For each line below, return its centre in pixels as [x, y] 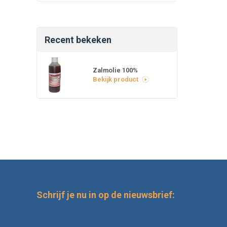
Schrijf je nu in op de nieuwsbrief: [106, 195]
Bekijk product [116, 79]
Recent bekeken [78, 40]
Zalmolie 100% [115, 70]
